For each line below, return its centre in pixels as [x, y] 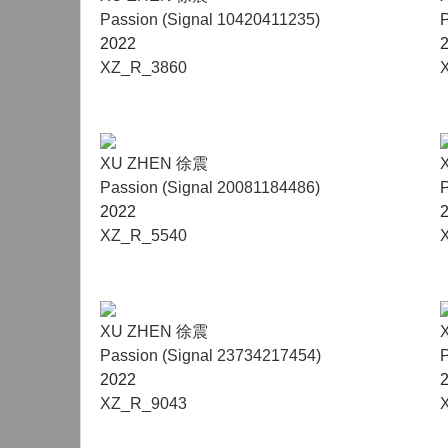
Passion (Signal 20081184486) [210, 187]
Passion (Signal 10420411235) [210, 19]
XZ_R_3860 [143, 67]
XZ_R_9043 [143, 403]
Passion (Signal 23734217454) [210, 355]
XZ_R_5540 [143, 235]
